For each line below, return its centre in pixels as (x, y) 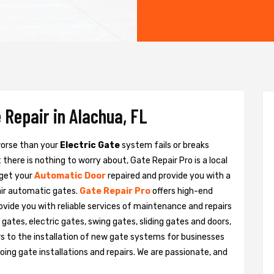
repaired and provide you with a (169, 176)
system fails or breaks (165, 146)
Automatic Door (70, 176)
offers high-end (183, 191)
